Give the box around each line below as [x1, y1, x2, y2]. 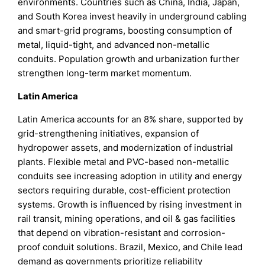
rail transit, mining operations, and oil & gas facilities [18, 213, 236, 225]
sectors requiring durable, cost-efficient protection [18, 185, 231, 196]
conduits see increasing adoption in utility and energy [18, 170, 243, 182]
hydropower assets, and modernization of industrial [18, 142, 234, 154]
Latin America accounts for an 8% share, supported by [18, 114, 244, 125]
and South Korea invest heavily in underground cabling [18, 11, 247, 22]
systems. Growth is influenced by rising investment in [18, 199, 243, 211]
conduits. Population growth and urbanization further [18, 53, 240, 65]
